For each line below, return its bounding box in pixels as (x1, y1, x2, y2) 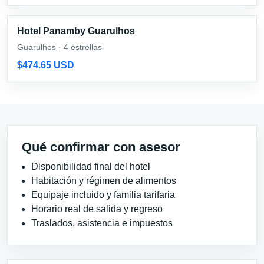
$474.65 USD (17, 60, 74, 70)
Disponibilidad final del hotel (31, 161, 150, 171)
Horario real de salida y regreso (31, 203, 163, 214)
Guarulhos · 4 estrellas (17, 42, 102, 52)
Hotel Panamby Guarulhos (17, 25, 135, 36)
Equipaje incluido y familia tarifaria (31, 189, 175, 200)
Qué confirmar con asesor (22, 139, 180, 154)
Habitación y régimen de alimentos (31, 175, 176, 186)
